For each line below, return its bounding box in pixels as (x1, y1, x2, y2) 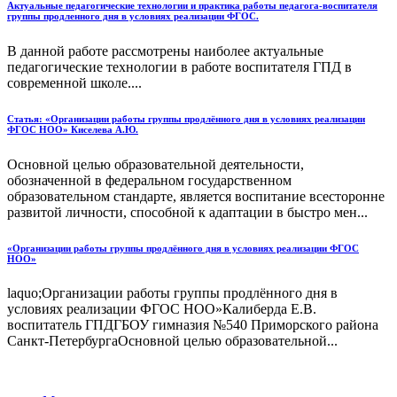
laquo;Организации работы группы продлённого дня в (7, 285, 338, 301)
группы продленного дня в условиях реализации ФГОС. (7, 10, 259, 21)
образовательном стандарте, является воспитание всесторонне (7, 188, 385, 204)
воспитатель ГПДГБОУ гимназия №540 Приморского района (7, 317, 378, 333)
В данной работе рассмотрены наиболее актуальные (7, 43, 323, 58)
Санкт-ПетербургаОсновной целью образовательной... (7, 333, 338, 349)
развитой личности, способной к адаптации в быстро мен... (7, 204, 368, 220)
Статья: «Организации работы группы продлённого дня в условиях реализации (7, 113, 365, 124)
